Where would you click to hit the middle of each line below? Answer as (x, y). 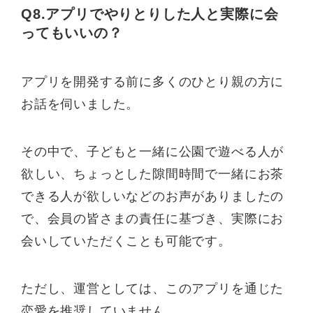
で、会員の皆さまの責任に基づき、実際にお (153, 218)
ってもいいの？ (72, 33)
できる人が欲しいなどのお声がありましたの (153, 196)
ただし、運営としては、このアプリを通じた (153, 288)
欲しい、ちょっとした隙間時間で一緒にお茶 (153, 174)
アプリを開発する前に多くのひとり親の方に (153, 81)
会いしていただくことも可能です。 (126, 241)
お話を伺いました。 (80, 104)
